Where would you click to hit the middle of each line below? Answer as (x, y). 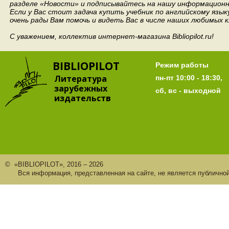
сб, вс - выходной (188, 90)
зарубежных (81, 88)
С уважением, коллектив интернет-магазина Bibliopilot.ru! (113, 36)
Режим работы (182, 65)
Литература (81, 79)
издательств (83, 98)
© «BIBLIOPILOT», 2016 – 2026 (54, 164)
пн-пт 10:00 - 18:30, (189, 78)
